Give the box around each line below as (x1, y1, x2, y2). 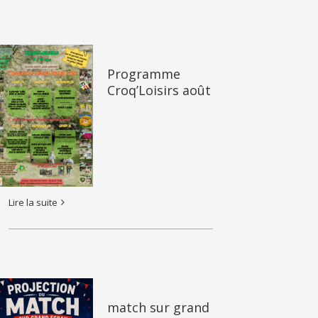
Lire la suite (9, 195, 57, 209)
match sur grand (107, 299, 209, 316)
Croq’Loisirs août (107, 82, 211, 99)
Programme (107, 65, 180, 82)
